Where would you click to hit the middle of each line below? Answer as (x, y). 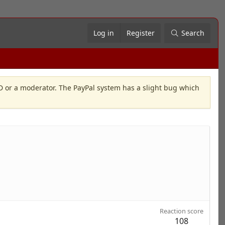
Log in (103, 33)
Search (193, 33)
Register (140, 33)
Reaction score (182, 211)
